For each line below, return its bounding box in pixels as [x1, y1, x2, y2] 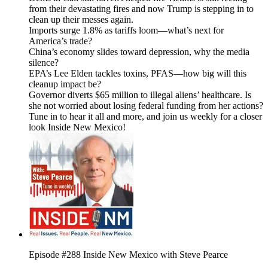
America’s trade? [29, 36, 92, 47]
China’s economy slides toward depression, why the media [29, 47, 249, 57]
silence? [29, 57, 59, 68]
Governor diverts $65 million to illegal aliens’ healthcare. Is [29, 90, 251, 100]
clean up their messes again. [29, 14, 133, 25]
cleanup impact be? [29, 79, 101, 90]
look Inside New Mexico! [29, 122, 126, 133]
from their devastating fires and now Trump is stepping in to [29, 4, 254, 14]
